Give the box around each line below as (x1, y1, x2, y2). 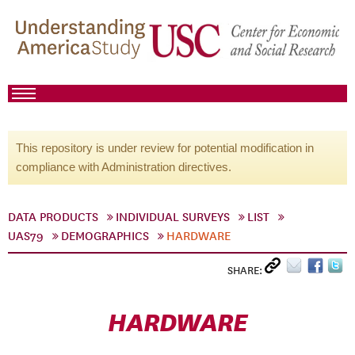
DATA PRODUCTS (8, 210, 98, 224)
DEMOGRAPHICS (61, 229, 149, 243)
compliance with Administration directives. (16, 160, 231, 174)
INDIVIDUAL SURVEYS (116, 210, 230, 224)
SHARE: (227, 264, 265, 277)
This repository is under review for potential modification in (16, 141, 314, 155)
